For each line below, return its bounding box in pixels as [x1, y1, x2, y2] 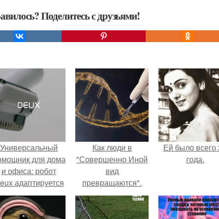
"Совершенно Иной [76, 153, 148, 165]
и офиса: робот [1, 165, 56, 176]
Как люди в [92, 142, 132, 153]
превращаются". [82, 177, 142, 188]
